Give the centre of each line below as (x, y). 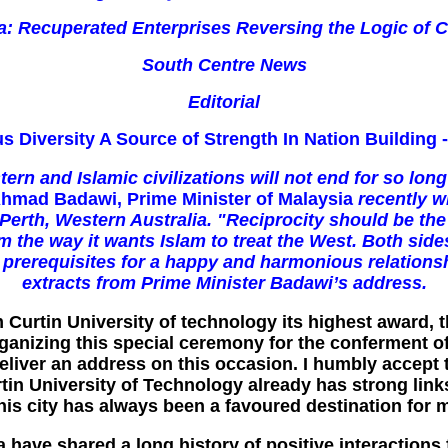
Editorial (224, 102)
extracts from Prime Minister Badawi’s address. (224, 283)
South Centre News (224, 65)
